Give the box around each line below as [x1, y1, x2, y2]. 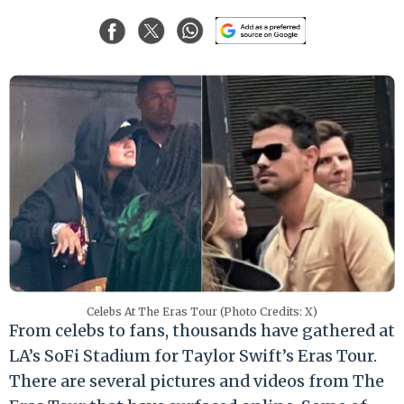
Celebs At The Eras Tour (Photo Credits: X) [87, 304, 317, 318]
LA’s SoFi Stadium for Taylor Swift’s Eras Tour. [9, 344, 377, 366]
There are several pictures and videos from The [9, 370, 384, 391]
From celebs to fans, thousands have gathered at [9, 319, 395, 341]
